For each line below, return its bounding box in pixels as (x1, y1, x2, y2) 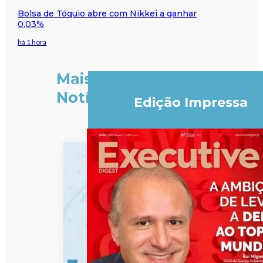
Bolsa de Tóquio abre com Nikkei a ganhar (18, 8, 197, 19)
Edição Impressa (133, 94, 248, 110)
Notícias (56, 88, 120, 106)
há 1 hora (18, 37, 47, 46)
